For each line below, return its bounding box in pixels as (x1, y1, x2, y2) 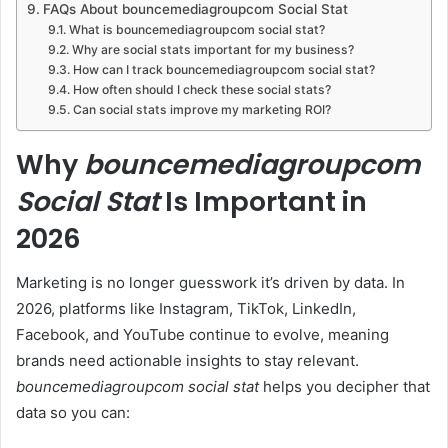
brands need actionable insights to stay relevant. (16, 351, 359, 371)
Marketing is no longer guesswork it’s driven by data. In (16, 273, 405, 293)
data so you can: (16, 403, 130, 423)
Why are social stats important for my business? (71, 41, 354, 57)
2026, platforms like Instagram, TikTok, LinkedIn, (16, 299, 356, 319)
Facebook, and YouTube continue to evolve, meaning (16, 325, 389, 345)
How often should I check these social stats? (72, 81, 331, 97)
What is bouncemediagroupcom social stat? (68, 21, 325, 37)
